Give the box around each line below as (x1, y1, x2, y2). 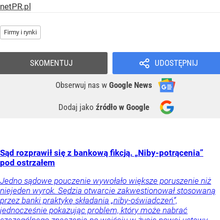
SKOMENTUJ (30, 58, 73, 68)
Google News (109, 80, 152, 90)
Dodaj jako (58, 102, 96, 112)
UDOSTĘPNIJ (154, 58, 198, 68)
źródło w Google (96, 102, 149, 112)
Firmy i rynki (4, 28, 37, 36)
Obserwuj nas (55, 80, 102, 90)
